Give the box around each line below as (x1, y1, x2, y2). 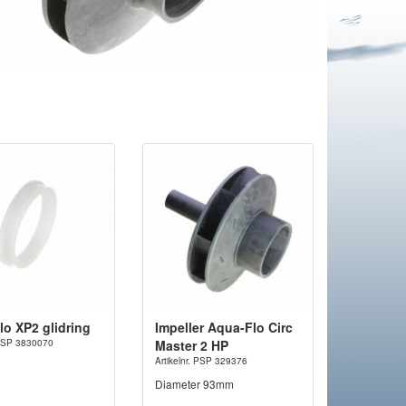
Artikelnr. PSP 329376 (154, 354, 247, 368)
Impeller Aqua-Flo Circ (154, 318, 293, 337)
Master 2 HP (154, 336, 228, 355)
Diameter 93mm (154, 376, 234, 392)
